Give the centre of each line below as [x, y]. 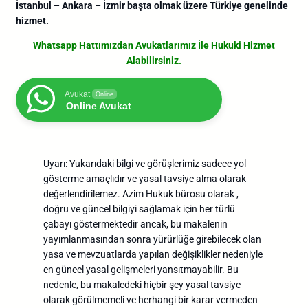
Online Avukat [99, 106]
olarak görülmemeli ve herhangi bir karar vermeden [151, 299]
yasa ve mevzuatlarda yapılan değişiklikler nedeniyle [153, 254]
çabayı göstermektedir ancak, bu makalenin [135, 224]
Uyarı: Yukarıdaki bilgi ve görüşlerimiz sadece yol [145, 163]
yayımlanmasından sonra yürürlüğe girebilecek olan [152, 239]
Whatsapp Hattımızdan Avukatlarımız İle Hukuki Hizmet [154, 45]
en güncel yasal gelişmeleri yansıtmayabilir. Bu [141, 269]
